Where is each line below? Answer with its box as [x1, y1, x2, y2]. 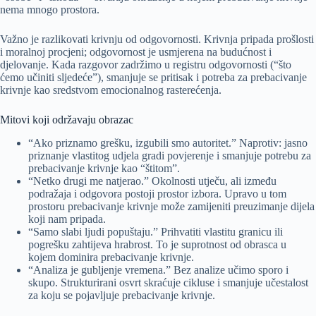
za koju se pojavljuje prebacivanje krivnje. [28, 288, 215, 301]
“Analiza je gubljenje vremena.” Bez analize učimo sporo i [28, 263, 288, 276]
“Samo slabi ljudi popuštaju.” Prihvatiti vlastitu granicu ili [28, 225, 283, 238]
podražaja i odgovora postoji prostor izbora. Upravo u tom [28, 187, 286, 200]
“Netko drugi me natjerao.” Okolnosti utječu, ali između [28, 174, 276, 187]
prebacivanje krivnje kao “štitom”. [28, 162, 180, 174]
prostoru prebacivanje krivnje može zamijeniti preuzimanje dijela [28, 200, 315, 212]
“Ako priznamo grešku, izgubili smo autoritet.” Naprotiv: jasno [28, 136, 308, 149]
